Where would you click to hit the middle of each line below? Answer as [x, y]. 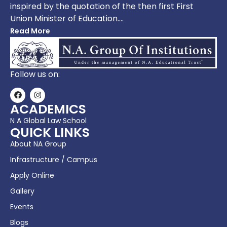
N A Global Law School [48, 120]
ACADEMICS [48, 109]
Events [22, 206]
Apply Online [32, 175]
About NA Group [38, 144]
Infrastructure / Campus [54, 159]
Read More [30, 31]
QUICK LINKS [50, 132]
